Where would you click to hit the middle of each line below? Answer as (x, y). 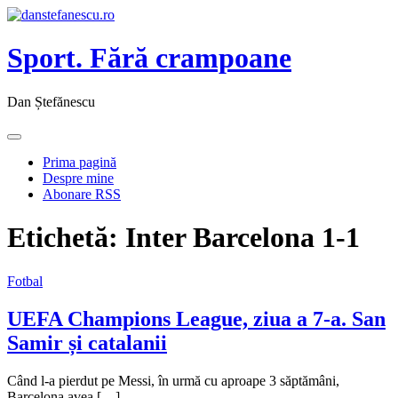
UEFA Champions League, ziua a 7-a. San (196, 318)
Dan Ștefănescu (51, 101)
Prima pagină (80, 162)
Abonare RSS (82, 194)
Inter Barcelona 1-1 (243, 238)
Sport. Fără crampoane (149, 58)
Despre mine (78, 178)
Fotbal (25, 281)
